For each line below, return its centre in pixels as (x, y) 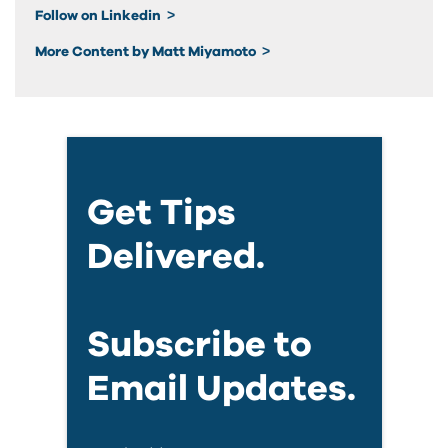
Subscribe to (199, 345)
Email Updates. (221, 389)
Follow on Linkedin (99, 15)
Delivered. (175, 257)
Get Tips (161, 213)
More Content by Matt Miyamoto (147, 51)
